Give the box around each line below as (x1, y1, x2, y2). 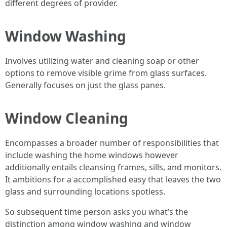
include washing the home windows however (5, 149, 178, 161)
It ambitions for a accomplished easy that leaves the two (5, 174, 221, 185)
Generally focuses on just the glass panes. (5, 80, 166, 91)
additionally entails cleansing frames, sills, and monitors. (5, 162, 221, 173)
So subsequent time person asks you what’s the (5, 206, 188, 217)
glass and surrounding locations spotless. (5, 186, 165, 197)
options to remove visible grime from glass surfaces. (5, 67, 207, 79)
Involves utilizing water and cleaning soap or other (5, 55, 199, 66)
